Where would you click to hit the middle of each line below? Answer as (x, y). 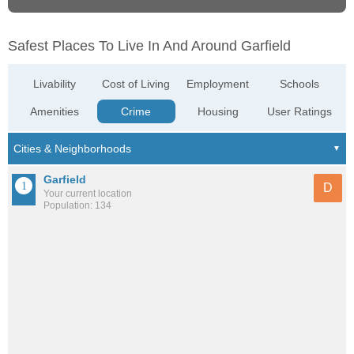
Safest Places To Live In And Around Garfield (149, 46)
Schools (299, 84)
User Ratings (299, 112)
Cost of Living (136, 84)
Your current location (88, 194)
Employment (218, 84)
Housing (218, 112)
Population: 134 (77, 206)
